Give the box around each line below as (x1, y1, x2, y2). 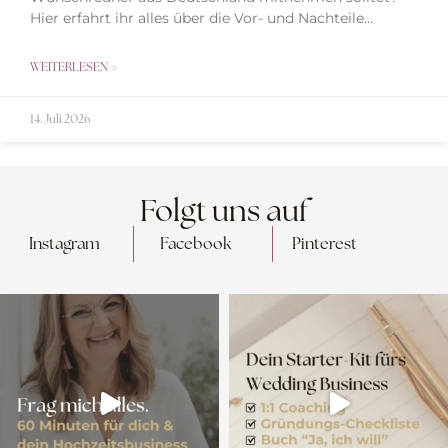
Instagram (28, 233, 100, 255)
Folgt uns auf (140, 191, 308, 231)
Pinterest (292, 233, 358, 255)
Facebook (160, 233, 232, 255)
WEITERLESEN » (30, 59, 118, 76)
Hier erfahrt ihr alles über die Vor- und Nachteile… (30, 9, 373, 28)
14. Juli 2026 (30, 111, 90, 128)
